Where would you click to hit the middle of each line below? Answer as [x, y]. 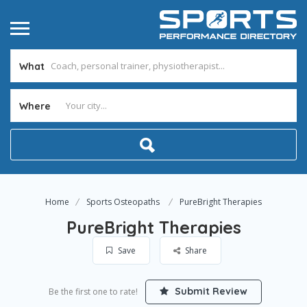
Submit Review [210, 291]
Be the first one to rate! [93, 292]
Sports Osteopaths [123, 202]
